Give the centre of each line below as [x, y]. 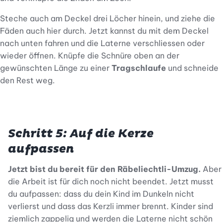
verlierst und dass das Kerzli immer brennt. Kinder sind [111, 206]
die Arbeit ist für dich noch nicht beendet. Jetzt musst [111, 182]
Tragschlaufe [139, 68]
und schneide [192, 68]
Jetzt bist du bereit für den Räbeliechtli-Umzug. [105, 169]
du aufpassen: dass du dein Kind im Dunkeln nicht [101, 194]
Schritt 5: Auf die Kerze [81, 134]
